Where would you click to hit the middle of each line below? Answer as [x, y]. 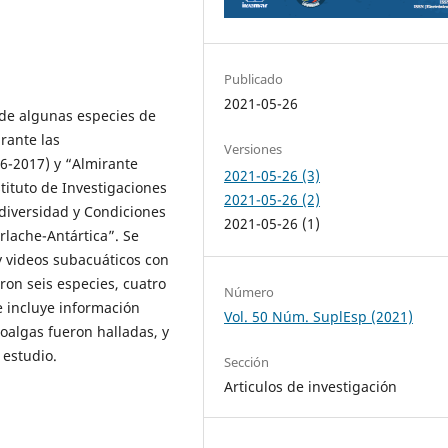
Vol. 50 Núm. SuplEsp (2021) [319, 317]
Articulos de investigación [311, 387]
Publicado [254, 79]
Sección [247, 362]
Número [249, 292]
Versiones [253, 149]
